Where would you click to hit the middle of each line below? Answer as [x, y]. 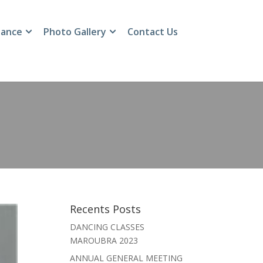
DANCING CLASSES [107, 227]
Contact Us [152, 32]
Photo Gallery [75, 32]
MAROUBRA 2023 [104, 240]
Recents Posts [106, 209]
